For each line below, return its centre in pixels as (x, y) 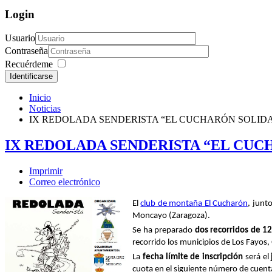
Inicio (40, 98)
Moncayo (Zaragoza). (171, 216)
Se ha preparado (164, 231)
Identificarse (31, 76)
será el (257, 257)
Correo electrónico (65, 182)
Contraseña (26, 51)
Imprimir (46, 171)
